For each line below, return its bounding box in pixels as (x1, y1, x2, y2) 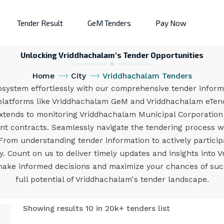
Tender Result (17, 18, 63, 27)
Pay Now (155, 18, 186, 27)
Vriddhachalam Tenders (102, 71, 192, 80)
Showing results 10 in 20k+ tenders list (22, 203, 170, 213)
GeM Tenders (87, 18, 131, 27)
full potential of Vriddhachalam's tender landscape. (15, 175, 209, 184)
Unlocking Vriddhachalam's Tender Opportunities (20, 50, 203, 59)
